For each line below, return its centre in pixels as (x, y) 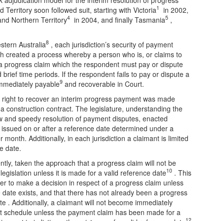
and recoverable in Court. (103, 84)
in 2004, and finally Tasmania (118, 19)
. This (182, 172)
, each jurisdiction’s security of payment (111, 44)
